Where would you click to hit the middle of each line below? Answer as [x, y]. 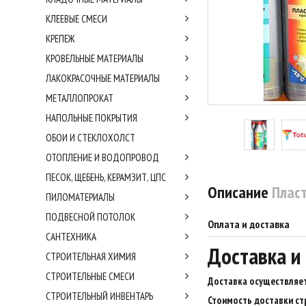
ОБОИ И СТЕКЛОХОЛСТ [91, 138]
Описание [240, 192]
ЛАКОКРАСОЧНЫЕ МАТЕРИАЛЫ [103, 78]
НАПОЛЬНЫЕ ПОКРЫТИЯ [92, 118]
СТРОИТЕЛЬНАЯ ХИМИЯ [91, 256]
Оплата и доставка [249, 224]
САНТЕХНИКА [71, 237]
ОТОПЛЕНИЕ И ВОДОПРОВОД [102, 157]
